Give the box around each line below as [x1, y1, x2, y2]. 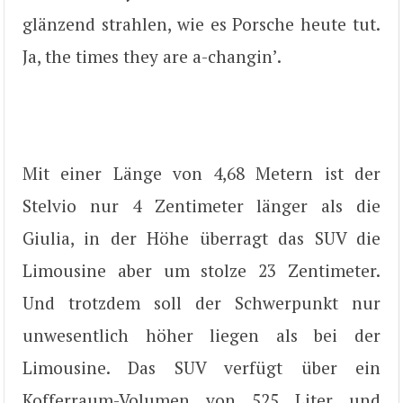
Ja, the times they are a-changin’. [22, 44, 282, 67]
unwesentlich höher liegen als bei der [22, 323, 381, 346]
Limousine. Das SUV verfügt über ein [22, 355, 381, 379]
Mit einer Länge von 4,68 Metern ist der [22, 161, 381, 184]
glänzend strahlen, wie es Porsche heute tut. [22, 12, 381, 35]
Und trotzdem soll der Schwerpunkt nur [22, 291, 381, 314]
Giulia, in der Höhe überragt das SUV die [22, 226, 381, 249]
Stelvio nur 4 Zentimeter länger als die [22, 193, 381, 217]
